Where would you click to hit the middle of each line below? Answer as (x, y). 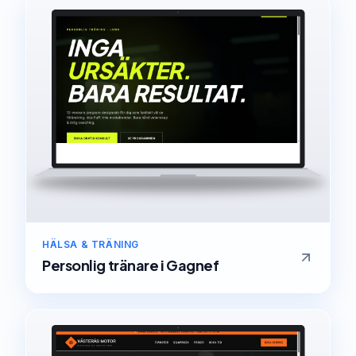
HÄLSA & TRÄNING (91, 244)
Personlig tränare (101, 265)
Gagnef (193, 265)
